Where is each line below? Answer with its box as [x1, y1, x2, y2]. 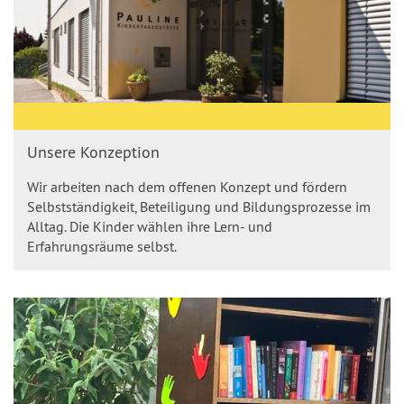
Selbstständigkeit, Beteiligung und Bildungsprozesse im [27, 197, 371, 216]
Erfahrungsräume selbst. [27, 237, 177, 255]
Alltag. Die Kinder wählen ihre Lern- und [27, 217, 272, 235]
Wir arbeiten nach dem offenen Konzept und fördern [27, 178, 347, 196]
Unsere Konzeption [27, 142, 160, 162]
